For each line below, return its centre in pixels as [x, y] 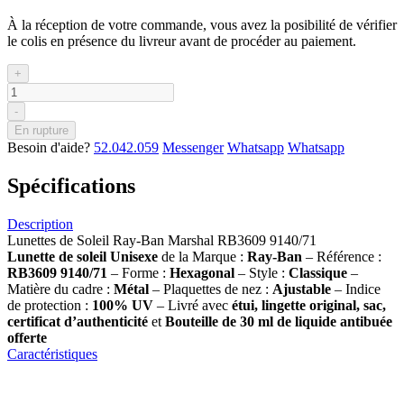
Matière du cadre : [60, 289]
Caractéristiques [52, 353]
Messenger [193, 147]
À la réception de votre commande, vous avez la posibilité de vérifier [202, 24]
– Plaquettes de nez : [212, 289]
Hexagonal [202, 272]
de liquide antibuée [335, 321]
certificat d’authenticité [78, 321]
